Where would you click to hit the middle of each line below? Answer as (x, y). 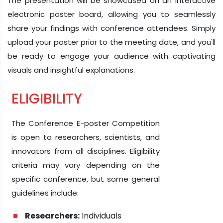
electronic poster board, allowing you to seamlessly (111, 14)
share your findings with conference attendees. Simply (111, 28)
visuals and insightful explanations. (71, 70)
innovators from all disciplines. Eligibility (86, 151)
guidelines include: (45, 193)
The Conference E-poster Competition (86, 123)
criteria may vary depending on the (86, 165)
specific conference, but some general (86, 179)
